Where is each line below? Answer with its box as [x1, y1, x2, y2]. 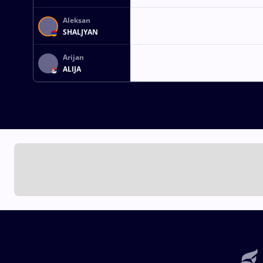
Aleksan [63, 15, 90, 26]
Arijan [63, 52, 84, 63]
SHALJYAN [63, 26, 98, 37]
